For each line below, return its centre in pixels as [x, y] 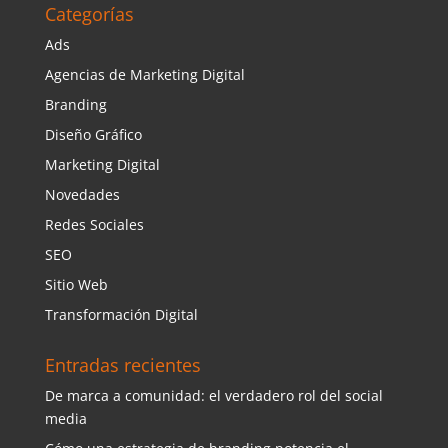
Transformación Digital [121, 315]
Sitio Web [76, 285]
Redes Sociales [94, 225]
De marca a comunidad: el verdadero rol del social [213, 396]
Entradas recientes [122, 365]
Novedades [82, 195]
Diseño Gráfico [93, 135]
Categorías [89, 14]
